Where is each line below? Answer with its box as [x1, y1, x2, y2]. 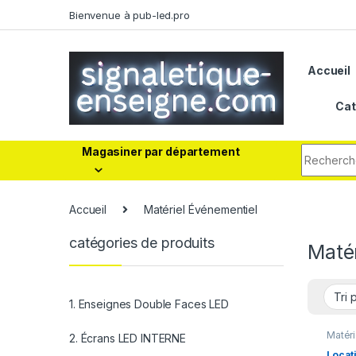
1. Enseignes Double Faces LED [69, 297, 229, 311]
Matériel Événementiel [143, 202, 257, 216]
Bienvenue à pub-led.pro [69, 8, 190, 21]
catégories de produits [69, 234, 215, 251]
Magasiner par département [82, 144, 240, 158]
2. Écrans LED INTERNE [69, 331, 187, 346]
